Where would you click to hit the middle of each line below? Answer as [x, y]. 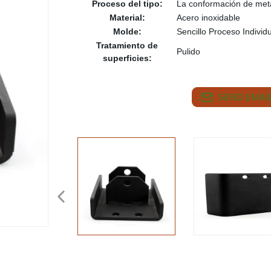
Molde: [127, 31]
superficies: [127, 58]
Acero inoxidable [208, 18]
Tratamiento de [127, 45]
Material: [127, 18]
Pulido [188, 51]
